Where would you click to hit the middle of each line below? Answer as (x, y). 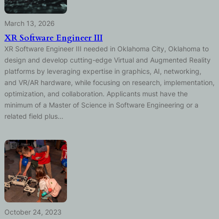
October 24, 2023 (33, 212)
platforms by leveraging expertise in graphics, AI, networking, (103, 71)
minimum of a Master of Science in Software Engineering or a (101, 105)
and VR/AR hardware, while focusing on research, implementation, (109, 82)
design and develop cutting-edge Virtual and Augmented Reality (107, 60)
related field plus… (34, 116)
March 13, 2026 (29, 23)
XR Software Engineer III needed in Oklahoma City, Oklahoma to (106, 48)
